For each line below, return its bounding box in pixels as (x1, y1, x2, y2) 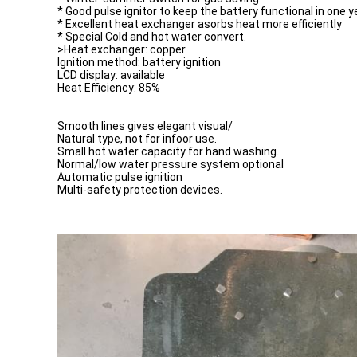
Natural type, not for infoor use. (57, 132, 217, 145)
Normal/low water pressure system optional (57, 158, 286, 171)
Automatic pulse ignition (57, 171, 185, 183)
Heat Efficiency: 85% (57, 81, 160, 94)
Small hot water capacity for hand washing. (57, 145, 279, 158)
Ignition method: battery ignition (57, 56, 221, 69)
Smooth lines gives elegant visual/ (57, 120, 233, 132)
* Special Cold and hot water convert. (57, 30, 246, 43)
